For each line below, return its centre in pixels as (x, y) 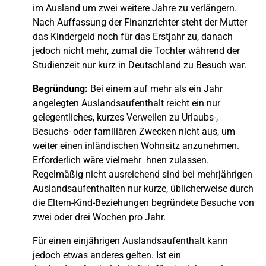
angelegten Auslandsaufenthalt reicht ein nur (126, 103)
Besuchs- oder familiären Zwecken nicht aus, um (134, 131)
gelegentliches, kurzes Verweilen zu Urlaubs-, (125, 117)
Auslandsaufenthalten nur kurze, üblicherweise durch (143, 188)
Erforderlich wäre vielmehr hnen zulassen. (121, 160)
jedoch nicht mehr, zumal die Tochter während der (136, 50)
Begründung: (60, 88)
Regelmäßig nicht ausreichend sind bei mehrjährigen (142, 174)
